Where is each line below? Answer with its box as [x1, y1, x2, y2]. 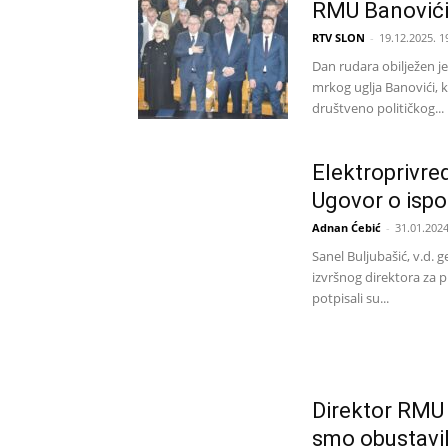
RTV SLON [312, 29, 365, 45]
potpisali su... [312, 288, 389, 307]
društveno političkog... [312, 98, 444, 117]
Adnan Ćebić [312, 219, 381, 235]
